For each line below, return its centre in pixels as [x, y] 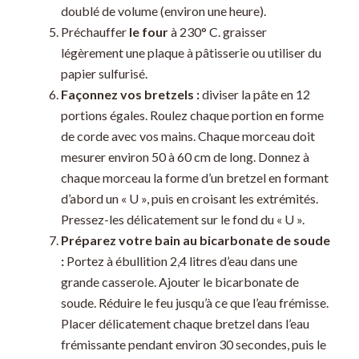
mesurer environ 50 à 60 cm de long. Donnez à [185, 157]
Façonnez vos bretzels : [131, 95]
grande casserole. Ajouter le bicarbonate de [179, 282]
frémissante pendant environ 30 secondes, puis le [193, 345]
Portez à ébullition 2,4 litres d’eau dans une [182, 261]
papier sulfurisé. [104, 74]
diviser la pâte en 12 [256, 95]
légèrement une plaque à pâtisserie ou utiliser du [191, 53]
